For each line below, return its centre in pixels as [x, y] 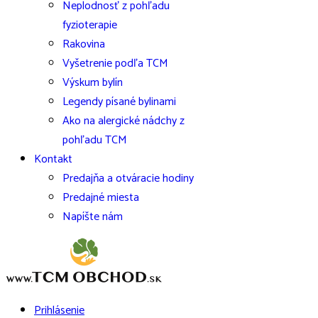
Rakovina [84, 44]
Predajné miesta [101, 198]
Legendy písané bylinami [119, 102]
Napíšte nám [93, 217]
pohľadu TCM [95, 140]
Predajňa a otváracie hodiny [128, 179]
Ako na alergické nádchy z [124, 121]
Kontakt [53, 159]
